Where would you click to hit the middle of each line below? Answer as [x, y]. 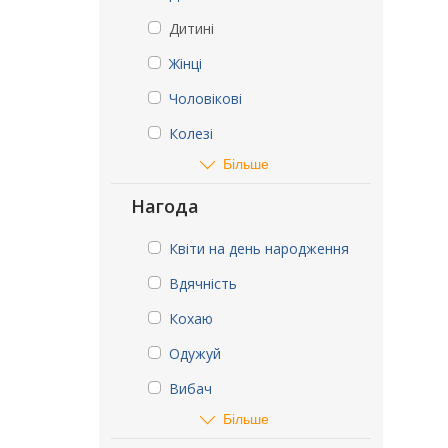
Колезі [191, 133]
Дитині [191, 28]
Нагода [165, 206]
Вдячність [203, 283]
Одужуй [195, 353]
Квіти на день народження [259, 248]
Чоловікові [205, 98]
